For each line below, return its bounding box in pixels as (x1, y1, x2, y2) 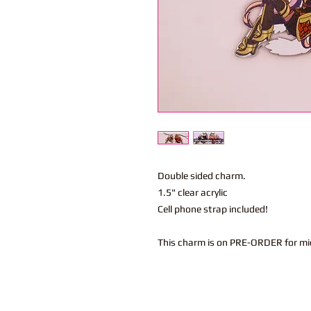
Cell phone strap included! (158, 203, 268, 215)
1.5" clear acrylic (158, 187, 228, 199)
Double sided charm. (158, 170, 246, 182)
